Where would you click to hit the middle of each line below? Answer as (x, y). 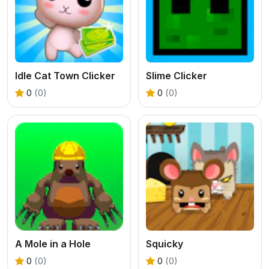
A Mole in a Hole (53, 243)
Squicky (165, 243)
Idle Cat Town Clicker (65, 75)
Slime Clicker (177, 75)
